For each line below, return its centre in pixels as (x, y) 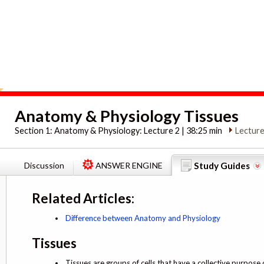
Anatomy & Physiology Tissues (127, 115)
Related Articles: (83, 198)
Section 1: (35, 130)
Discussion (44, 165)
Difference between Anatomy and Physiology (143, 218)
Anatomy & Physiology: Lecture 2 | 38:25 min (138, 130)
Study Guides (222, 165)
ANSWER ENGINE (129, 165)
